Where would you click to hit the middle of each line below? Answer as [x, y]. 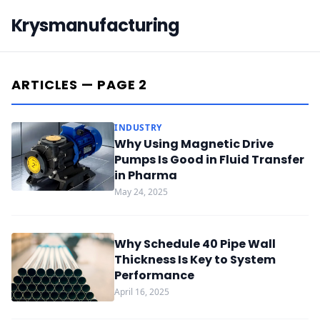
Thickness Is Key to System [195, 260]
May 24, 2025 [141, 192]
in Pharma [146, 175]
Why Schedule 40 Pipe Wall [195, 244]
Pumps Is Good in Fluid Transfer [209, 160]
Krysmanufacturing [96, 25]
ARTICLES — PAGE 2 [80, 85]
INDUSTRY [138, 127]
